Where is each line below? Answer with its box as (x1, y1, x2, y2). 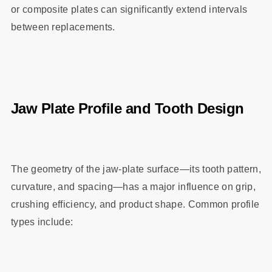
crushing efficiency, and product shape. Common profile (10, 199, 260, 209)
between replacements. (10, 22, 115, 33)
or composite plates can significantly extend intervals (10, 4, 248, 15)
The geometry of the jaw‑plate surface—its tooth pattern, (10, 163, 261, 174)
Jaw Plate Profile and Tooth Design (10, 100, 244, 117)
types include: (10, 216, 73, 227)
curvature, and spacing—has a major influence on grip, (10, 181, 256, 192)
